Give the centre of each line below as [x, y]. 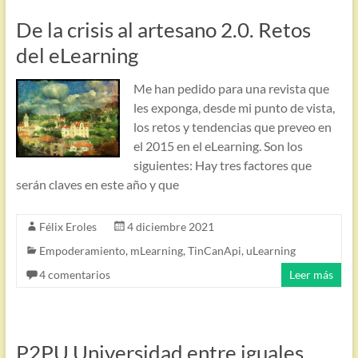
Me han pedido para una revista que [231, 88]
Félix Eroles [68, 227]
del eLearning [77, 55]
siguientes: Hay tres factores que [222, 165]
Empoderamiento [82, 251]
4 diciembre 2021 [170, 227]
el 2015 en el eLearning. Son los [218, 146]
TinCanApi [214, 251]
